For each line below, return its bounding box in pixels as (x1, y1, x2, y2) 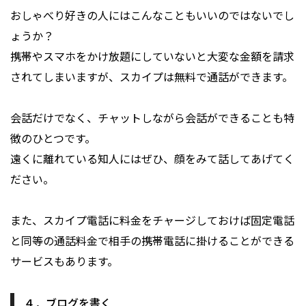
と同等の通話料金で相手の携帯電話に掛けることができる (10, 232, 294, 249)
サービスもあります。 (10, 253, 118, 270)
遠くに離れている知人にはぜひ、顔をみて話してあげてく (10, 150, 294, 167)
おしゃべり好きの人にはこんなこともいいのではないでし (10, 7, 294, 24)
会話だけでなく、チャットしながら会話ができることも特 (10, 109, 294, 126)
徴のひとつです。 (10, 130, 96, 147)
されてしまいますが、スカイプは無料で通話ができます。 (10, 68, 293, 85)
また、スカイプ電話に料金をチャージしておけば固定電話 (10, 212, 294, 229)
